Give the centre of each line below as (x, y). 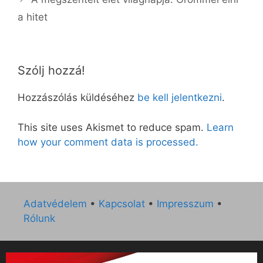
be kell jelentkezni (180, 98)
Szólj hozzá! (51, 71)
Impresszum (185, 204)
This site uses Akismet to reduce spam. (112, 127)
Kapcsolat (122, 204)
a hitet (33, 17)
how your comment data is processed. (108, 142)
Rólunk (39, 219)
